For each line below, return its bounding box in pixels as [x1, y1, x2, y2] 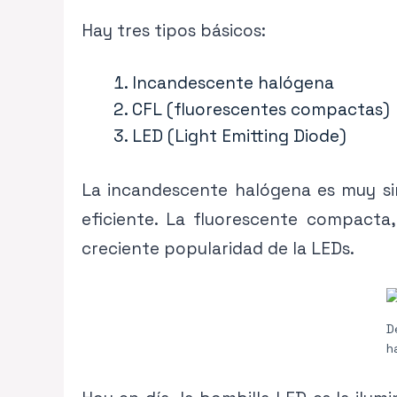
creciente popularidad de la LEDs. [82, 237, 354, 260]
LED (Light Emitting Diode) [132, 125, 346, 148]
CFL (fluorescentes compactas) [132, 98, 390, 121]
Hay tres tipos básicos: [82, 19, 266, 42]
